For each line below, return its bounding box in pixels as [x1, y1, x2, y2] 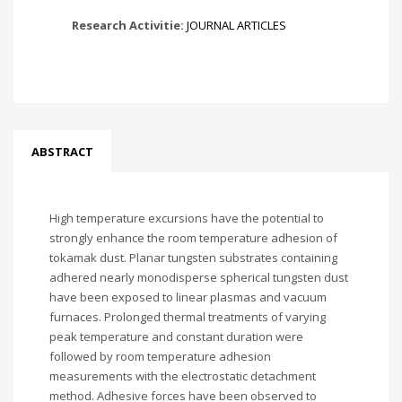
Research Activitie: [72, 17, 187, 33]
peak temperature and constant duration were [49, 328, 303, 345]
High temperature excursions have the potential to [49, 210, 324, 226]
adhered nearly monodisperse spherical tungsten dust [49, 269, 348, 285]
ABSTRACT [31, 144, 93, 160]
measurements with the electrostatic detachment [49, 368, 316, 384]
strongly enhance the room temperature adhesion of [49, 230, 337, 246]
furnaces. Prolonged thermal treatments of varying [49, 309, 326, 325]
